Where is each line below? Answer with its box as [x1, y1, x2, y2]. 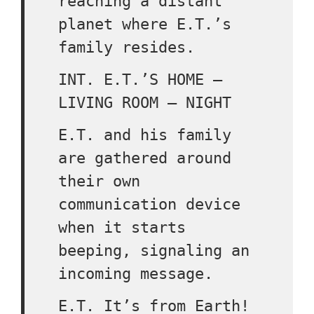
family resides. [58, 39, 195, 56]
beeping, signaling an [58, 242, 250, 259]
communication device [58, 196, 240, 213]
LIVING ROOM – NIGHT [58, 94, 231, 111]
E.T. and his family [58, 126, 231, 144]
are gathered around [58, 149, 231, 167]
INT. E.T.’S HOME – [58, 71, 222, 88]
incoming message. [58, 265, 213, 282]
